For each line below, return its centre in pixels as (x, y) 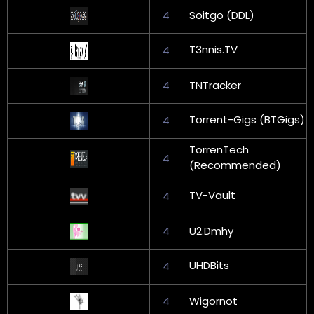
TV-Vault (212, 195)
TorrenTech (219, 149)
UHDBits (209, 265)
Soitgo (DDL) (222, 15)
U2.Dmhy (211, 231)
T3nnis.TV (213, 49)
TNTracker (215, 85)
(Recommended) (235, 165)
